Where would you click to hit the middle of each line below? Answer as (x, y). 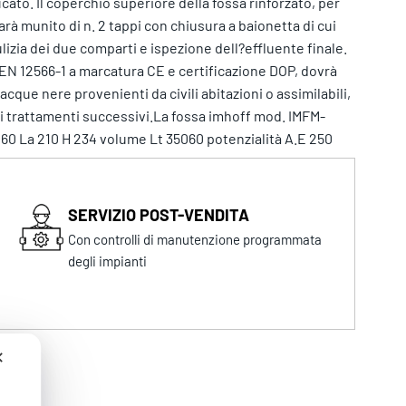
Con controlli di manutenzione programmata (195, 240)
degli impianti (108, 261)
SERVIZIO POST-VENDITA (159, 215)
